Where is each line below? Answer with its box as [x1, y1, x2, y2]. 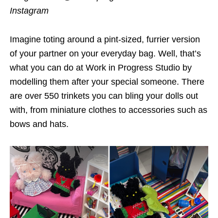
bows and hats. [10, 119, 69, 129]
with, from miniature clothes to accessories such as [10, 105, 207, 115]
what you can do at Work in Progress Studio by [10, 63, 192, 73]
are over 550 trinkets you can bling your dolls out [10, 91, 198, 101]
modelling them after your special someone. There [10, 77, 204, 87]
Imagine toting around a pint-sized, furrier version [10, 35, 200, 45]
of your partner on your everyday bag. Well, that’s [10, 49, 201, 59]
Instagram [10, 6, 49, 16]
